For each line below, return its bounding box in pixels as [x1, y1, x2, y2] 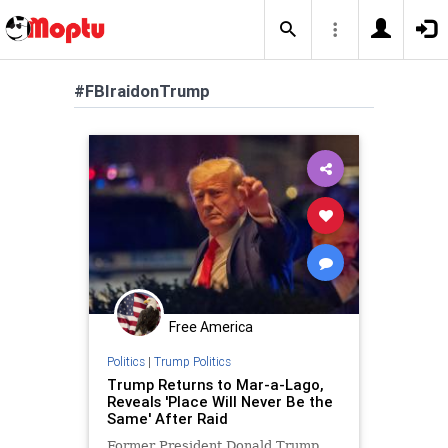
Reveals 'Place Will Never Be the [106, 391, 333, 411]
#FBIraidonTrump [74, 80, 210, 102]
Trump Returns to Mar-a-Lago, [106, 374, 323, 394]
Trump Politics [153, 353, 231, 369]
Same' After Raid [106, 408, 228, 428]
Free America [169, 318, 253, 337]
